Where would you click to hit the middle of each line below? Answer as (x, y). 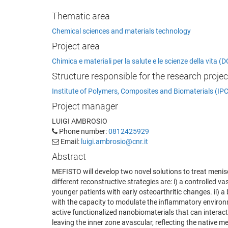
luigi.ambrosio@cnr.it (115, 141)
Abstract (69, 156)
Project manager (85, 106)
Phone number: (83, 131)
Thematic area (81, 16)
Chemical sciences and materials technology (121, 31)
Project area (76, 46)
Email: (70, 141)
